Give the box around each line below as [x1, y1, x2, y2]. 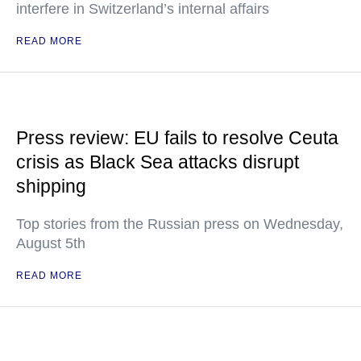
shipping [16, 176, 86, 197]
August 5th [16, 235, 85, 251]
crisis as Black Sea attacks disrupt [16, 151, 299, 172]
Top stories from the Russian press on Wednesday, [16, 216, 343, 232]
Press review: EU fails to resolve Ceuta [16, 127, 338, 148]
